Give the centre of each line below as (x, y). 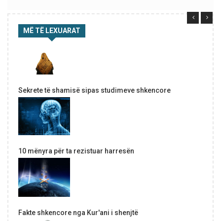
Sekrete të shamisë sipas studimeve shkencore (94, 91)
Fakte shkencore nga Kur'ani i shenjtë (78, 212)
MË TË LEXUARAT (52, 31)
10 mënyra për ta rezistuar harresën (76, 151)
